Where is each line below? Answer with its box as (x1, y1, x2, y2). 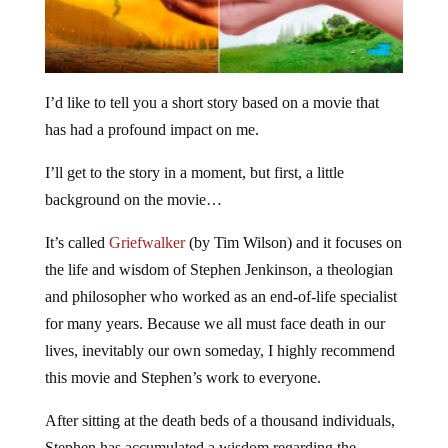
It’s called (44, 234, 109, 252)
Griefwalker (108, 234, 185, 252)
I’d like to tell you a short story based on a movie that (44, 94, 379, 112)
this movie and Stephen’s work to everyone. (44, 369, 321, 387)
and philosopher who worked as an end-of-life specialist (44, 288, 397, 306)
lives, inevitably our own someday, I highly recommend (44, 342, 395, 360)
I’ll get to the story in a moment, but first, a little (44, 164, 344, 182)
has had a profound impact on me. (44, 121, 259, 139)
